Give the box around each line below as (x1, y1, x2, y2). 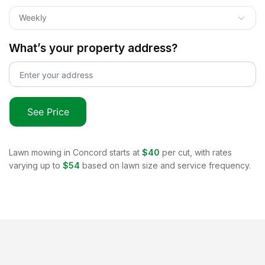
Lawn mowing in (9, 147, 73, 157)
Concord (73, 147, 107, 157)
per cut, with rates (162, 147, 232, 157)
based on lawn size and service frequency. (82, 160, 251, 170)
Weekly (19, 12, 47, 22)
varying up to (9, 160, 60, 170)
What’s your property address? (9, 41, 177, 55)
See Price (27, 105, 69, 118)
